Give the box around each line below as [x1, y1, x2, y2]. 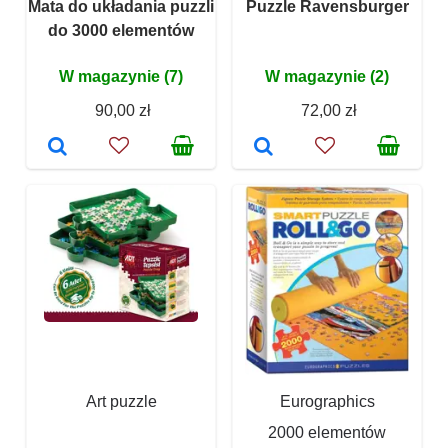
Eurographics [279, 393, 375, 411]
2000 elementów [268, 424, 386, 442]
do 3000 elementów [48, 22, 194, 40]
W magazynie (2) [265, 68, 389, 86]
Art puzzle [85, 393, 157, 411]
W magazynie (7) [59, 68, 183, 86]
